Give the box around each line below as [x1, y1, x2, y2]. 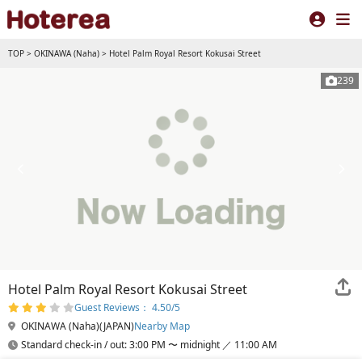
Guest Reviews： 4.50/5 [74, 301, 180, 314]
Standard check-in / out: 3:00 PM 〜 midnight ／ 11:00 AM [21, 338, 277, 351]
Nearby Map [134, 319, 190, 333]
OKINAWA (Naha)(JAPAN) [19, 319, 134, 333]
